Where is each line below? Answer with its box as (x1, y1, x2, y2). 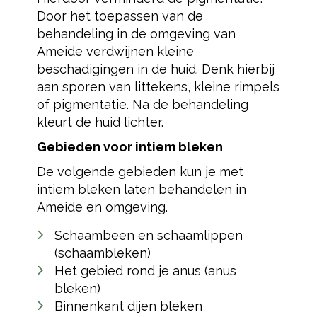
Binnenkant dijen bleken (54, 299, 202, 313)
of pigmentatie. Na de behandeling (36, 97, 248, 112)
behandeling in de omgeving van (36, 26, 236, 41)
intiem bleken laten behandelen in (36, 182, 246, 197)
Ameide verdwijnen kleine (36, 44, 194, 59)
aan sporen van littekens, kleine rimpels (36, 79, 279, 94)
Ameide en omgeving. (36, 200, 168, 214)
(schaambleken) (54, 246, 151, 260)
